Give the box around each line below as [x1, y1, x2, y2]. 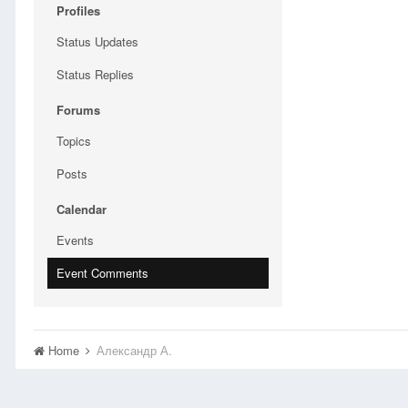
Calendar [56, 200, 107, 218]
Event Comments [56, 264, 148, 281]
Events [56, 231, 94, 249]
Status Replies [56, 66, 134, 83]
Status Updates [56, 33, 138, 50]
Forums [56, 101, 100, 118]
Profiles [56, 2, 100, 19]
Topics [56, 132, 91, 149]
